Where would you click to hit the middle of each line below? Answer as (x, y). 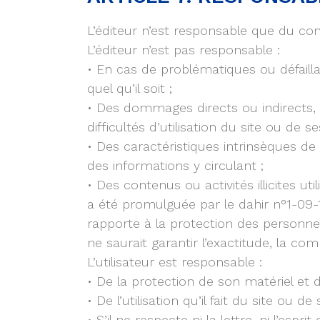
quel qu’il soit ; (130, 88)
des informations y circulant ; (175, 165)
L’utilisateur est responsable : (175, 261)
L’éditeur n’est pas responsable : (184, 49)
